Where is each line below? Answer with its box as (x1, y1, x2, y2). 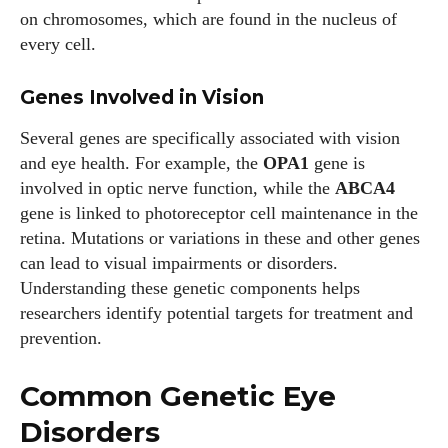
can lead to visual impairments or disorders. (20, 253, 338, 273)
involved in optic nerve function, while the (20, 178, 335, 198)
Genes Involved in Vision (20, 86, 264, 109)
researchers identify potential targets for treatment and (20, 303, 413, 323)
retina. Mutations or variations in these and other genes (20, 228, 420, 248)
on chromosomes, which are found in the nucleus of (20, 9, 397, 29)
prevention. (20, 328, 102, 348)
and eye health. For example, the (20, 153, 263, 173)
